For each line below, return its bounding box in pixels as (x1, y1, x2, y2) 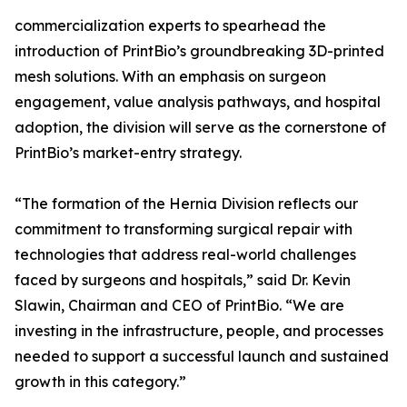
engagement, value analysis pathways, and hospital (15, 93, 381, 112)
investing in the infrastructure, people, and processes (15, 322, 383, 341)
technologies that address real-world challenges (15, 245, 356, 264)
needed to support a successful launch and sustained (15, 347, 389, 366)
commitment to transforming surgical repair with (15, 220, 352, 239)
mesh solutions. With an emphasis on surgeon (15, 67, 326, 86)
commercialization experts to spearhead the (15, 16, 326, 35)
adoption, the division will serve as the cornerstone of (15, 118, 386, 137)
